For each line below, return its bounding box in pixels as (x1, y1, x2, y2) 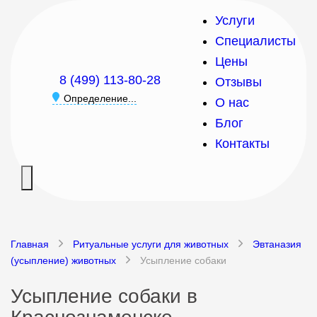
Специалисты (215, 34, 296, 48)
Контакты (215, 137, 270, 151)
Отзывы (215, 75, 262, 89)
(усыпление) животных (11, 255, 116, 266)
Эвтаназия (253, 238, 301, 250)
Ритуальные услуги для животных (73, 238, 229, 250)
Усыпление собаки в (11, 285, 197, 307)
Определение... (63, 92, 137, 104)
